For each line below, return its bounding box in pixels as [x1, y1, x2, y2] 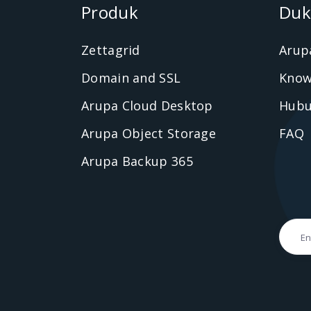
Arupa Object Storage [81, 125, 216, 142]
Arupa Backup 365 [81, 153, 193, 169]
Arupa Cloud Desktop [81, 97, 213, 114]
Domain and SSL [81, 69, 181, 86]
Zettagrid [81, 42, 140, 58]
